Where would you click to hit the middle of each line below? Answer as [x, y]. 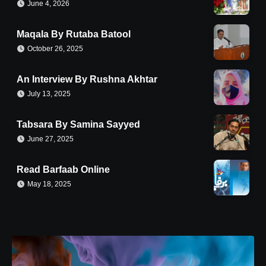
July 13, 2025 [49, 94]
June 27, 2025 [50, 139]
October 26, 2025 [55, 48]
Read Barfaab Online [63, 169]
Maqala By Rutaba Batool [74, 34]
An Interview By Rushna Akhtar [87, 79]
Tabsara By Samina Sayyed [78, 124]
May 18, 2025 [49, 184]
